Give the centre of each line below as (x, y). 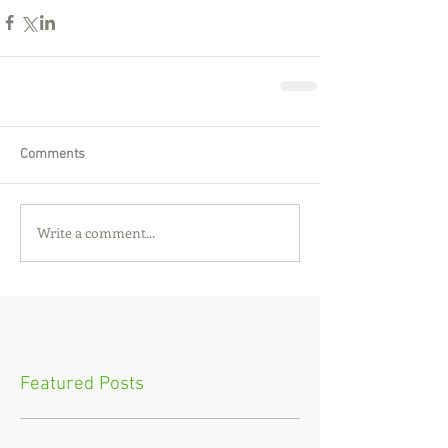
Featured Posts (82, 384)
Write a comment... (96, 233)
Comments (52, 154)
